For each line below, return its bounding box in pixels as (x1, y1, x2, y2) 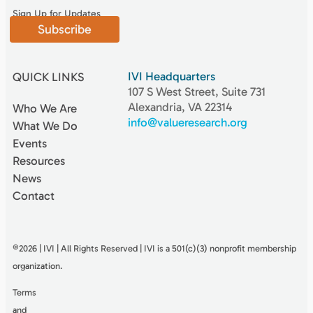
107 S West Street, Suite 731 (127, 84, 265, 99)
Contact (13, 188, 54, 203)
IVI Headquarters (127, 68, 218, 83)
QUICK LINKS (13, 69, 84, 84)
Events (13, 136, 47, 150)
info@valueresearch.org (127, 115, 247, 129)
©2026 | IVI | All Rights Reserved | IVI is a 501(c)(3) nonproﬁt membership (13, 242, 296, 254)
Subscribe (38, 21, 92, 37)
